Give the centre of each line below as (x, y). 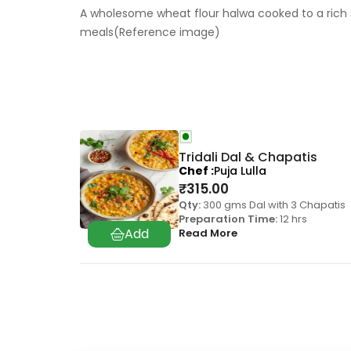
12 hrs (292, 219)
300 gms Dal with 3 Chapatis (273, 205)
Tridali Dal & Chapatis (248, 157)
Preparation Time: (228, 219)
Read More (208, 233)
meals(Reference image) (150, 33)
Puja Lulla (240, 171)
